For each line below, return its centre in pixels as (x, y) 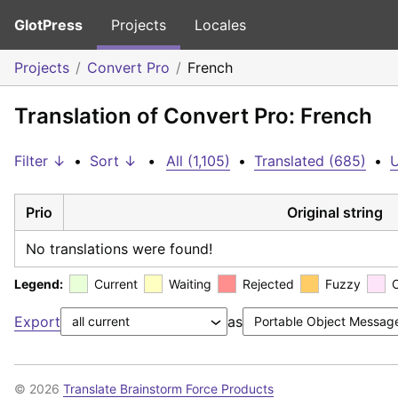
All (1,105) (198, 161)
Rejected (268, 283)
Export (37, 321)
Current (116, 283)
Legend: (39, 283)
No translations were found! (119, 248)
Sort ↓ (113, 161)
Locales (220, 25)
